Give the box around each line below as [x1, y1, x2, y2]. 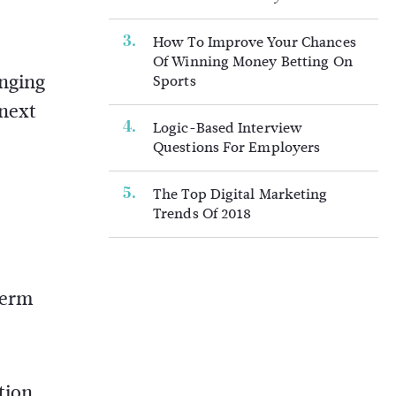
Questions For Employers [153, 137, 321, 157]
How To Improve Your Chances [153, 32, 356, 52]
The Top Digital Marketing [153, 184, 328, 204]
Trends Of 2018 [153, 203, 252, 224]
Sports [153, 71, 196, 91]
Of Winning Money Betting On [153, 51, 353, 72]
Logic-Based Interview [153, 118, 303, 138]
